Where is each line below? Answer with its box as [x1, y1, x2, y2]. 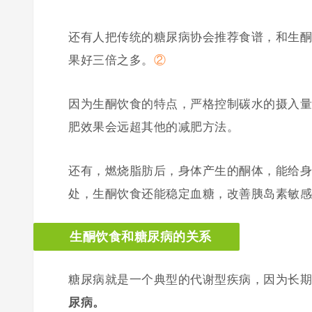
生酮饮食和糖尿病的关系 [70, 229, 212, 244]
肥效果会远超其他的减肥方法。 [68, 120, 239, 134]
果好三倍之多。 [68, 53, 154, 67]
